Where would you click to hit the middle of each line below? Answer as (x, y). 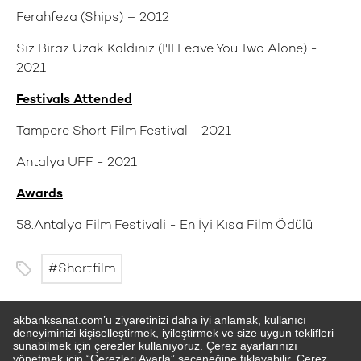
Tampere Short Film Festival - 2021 (124, 132)
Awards (39, 195)
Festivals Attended (74, 100)
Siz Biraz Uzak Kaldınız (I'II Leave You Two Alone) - (167, 50)
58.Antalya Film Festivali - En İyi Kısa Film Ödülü (164, 226)
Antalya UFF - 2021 (77, 163)
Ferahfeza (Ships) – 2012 (93, 18)
